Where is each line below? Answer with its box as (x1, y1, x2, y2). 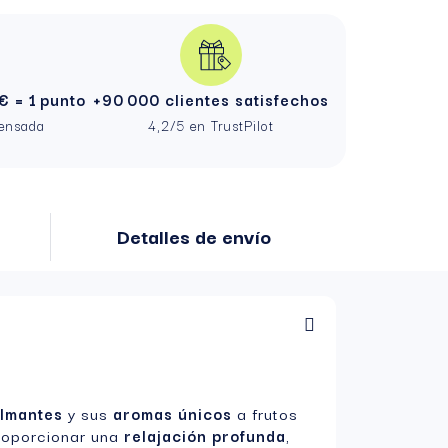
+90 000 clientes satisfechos (92, 87, 329, 112)
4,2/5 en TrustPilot (147, 114, 274, 137)
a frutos (232, 401, 298, 426)
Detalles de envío (116, 221, 271, 252)
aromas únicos (113, 401, 232, 426)
